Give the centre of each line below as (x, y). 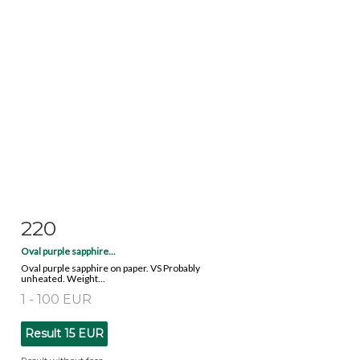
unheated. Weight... (63, 278)
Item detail (72, 225)
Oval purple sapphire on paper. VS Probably (110, 268)
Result (45, 333)
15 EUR (84, 333)
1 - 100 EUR (56, 299)
